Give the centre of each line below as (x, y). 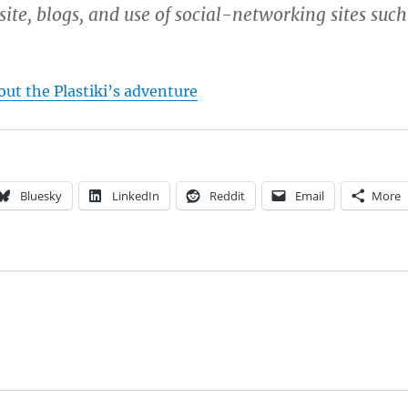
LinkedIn (135, 196)
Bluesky (41, 196)
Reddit (227, 196)
